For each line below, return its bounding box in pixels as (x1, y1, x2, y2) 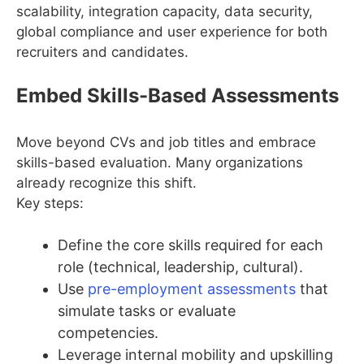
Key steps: (16, 194, 84, 211)
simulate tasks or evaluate (58, 302, 236, 320)
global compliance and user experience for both (16, 24, 327, 41)
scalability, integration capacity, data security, (16, 3, 313, 20)
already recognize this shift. (16, 174, 197, 191)
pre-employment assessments (88, 280, 296, 298)
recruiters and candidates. (16, 44, 188, 61)
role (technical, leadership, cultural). (58, 258, 303, 276)
